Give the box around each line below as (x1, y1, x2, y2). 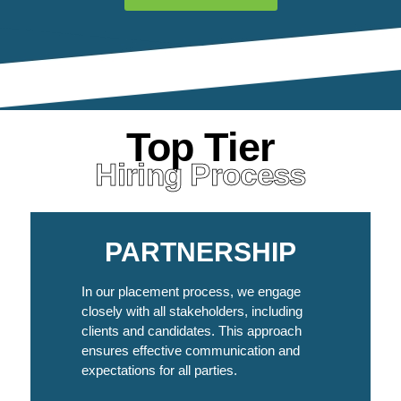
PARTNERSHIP (104, 237, 296, 268)
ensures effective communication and (81, 343, 300, 359)
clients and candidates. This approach (81, 323, 302, 339)
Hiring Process (95, 157, 306, 192)
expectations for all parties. (81, 363, 237, 379)
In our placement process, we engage (81, 284, 301, 300)
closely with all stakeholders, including (81, 303, 303, 320)
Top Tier (126, 124, 275, 171)
